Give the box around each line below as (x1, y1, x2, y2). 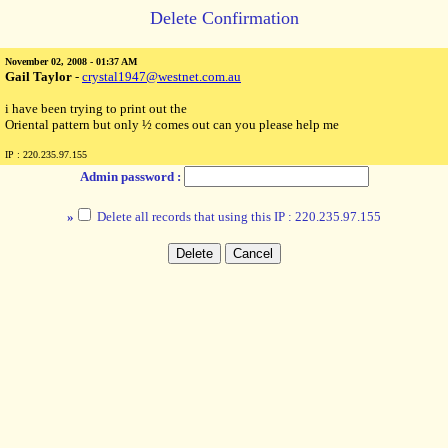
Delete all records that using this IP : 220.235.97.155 (94, 209, 381, 224)
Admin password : (79, 169, 184, 184)
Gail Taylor (5, 69, 72, 84)
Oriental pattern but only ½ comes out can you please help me (5, 117, 339, 132)
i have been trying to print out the (5, 101, 187, 116)
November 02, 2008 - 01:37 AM (5, 56, 137, 67)
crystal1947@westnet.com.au (82, 69, 241, 84)
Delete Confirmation (149, 8, 299, 28)
